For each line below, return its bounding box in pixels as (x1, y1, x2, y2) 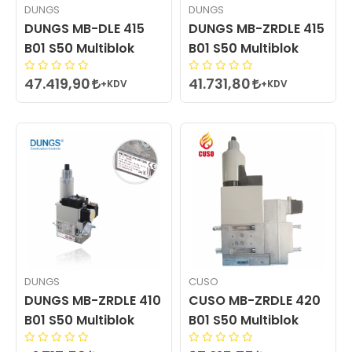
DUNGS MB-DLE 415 (24, 19, 145, 38)
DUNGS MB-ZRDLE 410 (24, 291, 161, 310)
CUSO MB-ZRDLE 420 (189, 291, 321, 310)
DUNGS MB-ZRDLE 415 (189, 19, 324, 38)
